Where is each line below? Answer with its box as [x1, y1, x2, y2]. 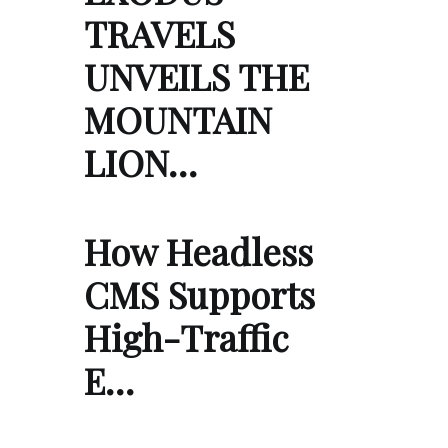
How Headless [84, 226, 313, 275]
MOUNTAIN [84, 94, 272, 143]
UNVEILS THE [84, 51, 309, 100]
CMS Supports [84, 269, 315, 318]
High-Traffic [84, 312, 289, 361]
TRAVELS [84, 8, 235, 57]
